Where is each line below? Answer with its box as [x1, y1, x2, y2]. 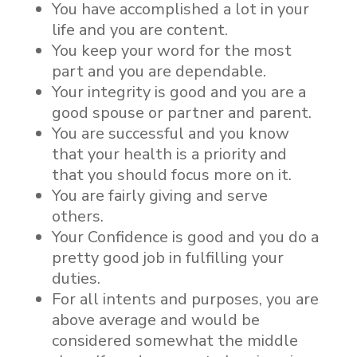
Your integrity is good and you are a [51, 81, 306, 103]
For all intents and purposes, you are [51, 288, 319, 310]
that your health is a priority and [51, 143, 287, 165]
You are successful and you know [51, 123, 289, 144]
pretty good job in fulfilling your [51, 247, 284, 269]
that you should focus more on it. [51, 164, 292, 186]
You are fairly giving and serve [51, 185, 268, 206]
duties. [51, 268, 100, 289]
